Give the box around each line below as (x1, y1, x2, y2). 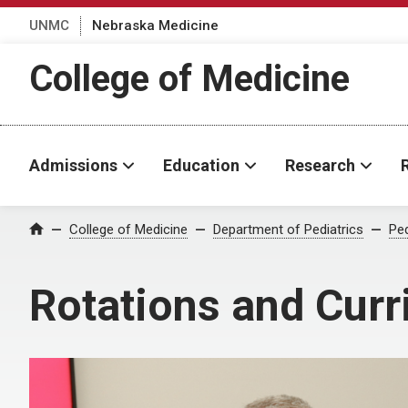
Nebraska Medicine (92, 16, 219, 34)
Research (285, 156, 355, 175)
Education (163, 156, 240, 175)
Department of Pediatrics (213, 221, 363, 238)
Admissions (29, 156, 117, 175)
